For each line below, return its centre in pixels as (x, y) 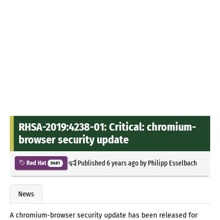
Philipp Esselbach (172, 163)
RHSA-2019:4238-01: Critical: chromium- (107, 127)
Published (91, 163)
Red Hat (36, 163)
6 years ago (122, 163)
